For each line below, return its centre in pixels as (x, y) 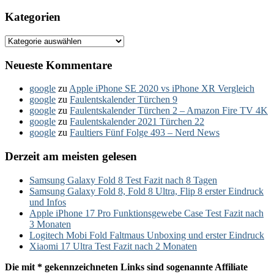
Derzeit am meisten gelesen (71, 157)
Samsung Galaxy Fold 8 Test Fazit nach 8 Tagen (123, 180)
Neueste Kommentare (58, 65)
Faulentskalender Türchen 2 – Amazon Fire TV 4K (169, 111)
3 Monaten (50, 224)
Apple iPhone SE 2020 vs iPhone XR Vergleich (162, 89)
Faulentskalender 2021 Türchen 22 (137, 122)
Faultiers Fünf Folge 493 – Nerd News (145, 133)
